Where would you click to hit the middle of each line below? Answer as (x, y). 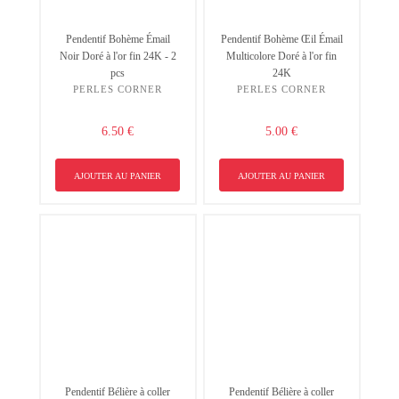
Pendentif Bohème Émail (118, 39)
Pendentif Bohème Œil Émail (281, 39)
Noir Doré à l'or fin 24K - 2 (118, 56)
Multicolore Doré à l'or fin (281, 56)
